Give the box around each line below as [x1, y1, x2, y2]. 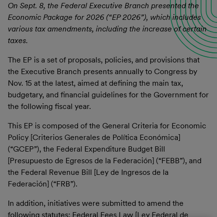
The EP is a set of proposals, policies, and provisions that [8, 55, 200, 64]
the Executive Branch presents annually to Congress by [8, 66, 197, 76]
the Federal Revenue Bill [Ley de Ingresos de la [8, 167, 169, 177]
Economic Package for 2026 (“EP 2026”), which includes [8, 12, 201, 22]
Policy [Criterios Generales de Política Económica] [8, 132, 180, 142]
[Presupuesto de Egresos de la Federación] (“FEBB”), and [8, 155, 201, 165]
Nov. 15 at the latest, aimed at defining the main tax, [8, 78, 183, 88]
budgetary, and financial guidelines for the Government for [8, 90, 209, 99]
